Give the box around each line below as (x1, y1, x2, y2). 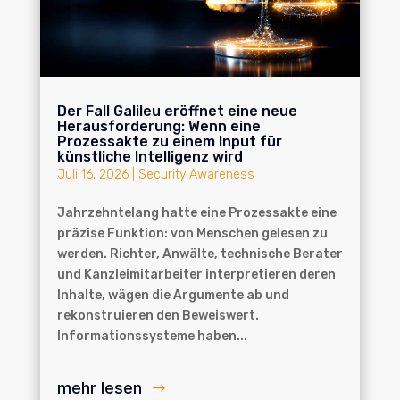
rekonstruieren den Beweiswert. (56, 307, 259, 323)
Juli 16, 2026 (56, 166, 129, 182)
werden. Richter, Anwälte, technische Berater (56, 246, 343, 262)
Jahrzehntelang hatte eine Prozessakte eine (56, 204, 337, 221)
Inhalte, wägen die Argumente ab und (56, 287, 289, 303)
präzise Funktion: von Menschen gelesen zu (56, 225, 328, 241)
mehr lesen (56, 378, 142, 397)
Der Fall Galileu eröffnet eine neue (56, 102, 297, 120)
